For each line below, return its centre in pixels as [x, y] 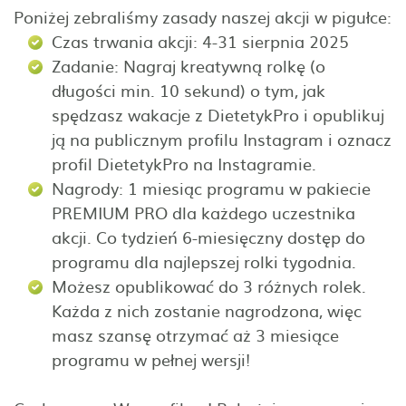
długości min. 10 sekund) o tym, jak [188, 91]
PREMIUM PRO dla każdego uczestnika [203, 213]
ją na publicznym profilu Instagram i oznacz [222, 140]
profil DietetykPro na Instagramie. [184, 164]
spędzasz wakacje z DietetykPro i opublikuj [218, 115]
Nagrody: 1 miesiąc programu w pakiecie [211, 188]
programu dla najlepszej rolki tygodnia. [204, 262]
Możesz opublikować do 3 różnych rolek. [209, 286]
